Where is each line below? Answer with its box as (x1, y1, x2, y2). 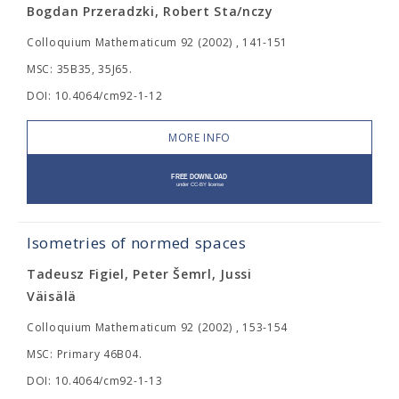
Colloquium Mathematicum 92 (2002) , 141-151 (27, 35, 289, 51)
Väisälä (27, 288, 77, 305)
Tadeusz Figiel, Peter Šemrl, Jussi (27, 265, 252, 283)
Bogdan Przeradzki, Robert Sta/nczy (27, 3, 273, 20)
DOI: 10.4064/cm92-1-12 (27, 88, 163, 104)
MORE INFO (167, 130, 232, 146)
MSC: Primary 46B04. (27, 346, 142, 362)
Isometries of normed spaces (27, 232, 247, 254)
